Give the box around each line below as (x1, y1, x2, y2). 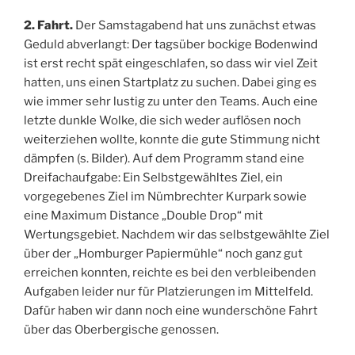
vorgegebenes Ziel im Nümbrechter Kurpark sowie (24, 189, 307, 204)
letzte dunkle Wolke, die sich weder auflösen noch (24, 113, 301, 128)
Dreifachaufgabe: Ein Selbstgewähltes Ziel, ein (24, 170, 283, 185)
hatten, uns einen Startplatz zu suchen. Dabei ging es (24, 75, 317, 90)
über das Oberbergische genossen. (24, 323, 219, 338)
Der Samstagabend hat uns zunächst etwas (73, 18, 316, 33)
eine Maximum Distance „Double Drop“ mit (24, 208, 263, 223)
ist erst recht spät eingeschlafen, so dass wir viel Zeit (24, 56, 318, 71)
